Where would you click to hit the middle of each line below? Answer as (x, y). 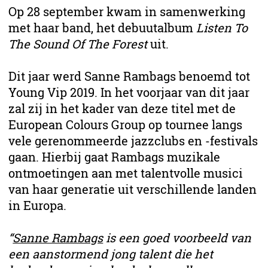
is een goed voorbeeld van (177, 238)
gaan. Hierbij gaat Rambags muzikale (115, 157)
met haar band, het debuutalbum (103, 28)
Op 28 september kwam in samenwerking (127, 12)
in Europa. (38, 206)
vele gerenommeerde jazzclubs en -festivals (133, 141)
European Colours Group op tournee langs (126, 125)
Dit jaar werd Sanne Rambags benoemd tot (130, 77)
